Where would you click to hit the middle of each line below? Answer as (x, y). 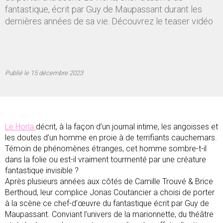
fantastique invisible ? (42, 170)
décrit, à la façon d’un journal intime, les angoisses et (127, 127)
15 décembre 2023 (56, 73)
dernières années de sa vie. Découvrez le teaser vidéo (109, 21)
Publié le (17, 73)
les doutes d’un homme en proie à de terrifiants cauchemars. (111, 138)
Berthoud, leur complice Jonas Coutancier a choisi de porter (110, 192)
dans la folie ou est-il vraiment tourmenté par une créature (106, 160)
